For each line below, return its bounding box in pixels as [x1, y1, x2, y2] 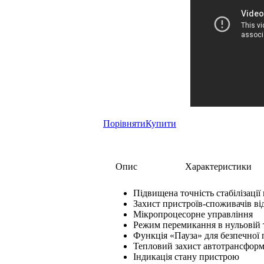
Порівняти [103, 118, 146, 128]
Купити [146, 118, 176, 128]
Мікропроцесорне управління [133, 209, 253, 219]
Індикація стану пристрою [133, 252, 239, 262]
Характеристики [185, 161, 252, 171]
